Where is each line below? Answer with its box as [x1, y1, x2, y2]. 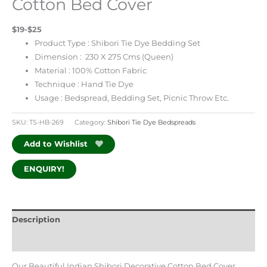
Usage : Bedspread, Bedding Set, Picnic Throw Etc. [35, 93, 229, 103]
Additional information [12, 236, 107, 246]
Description [12, 215, 60, 225]
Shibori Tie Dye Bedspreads [107, 118, 195, 127]
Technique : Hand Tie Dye [35, 79, 134, 89]
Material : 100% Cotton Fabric [35, 66, 147, 75]
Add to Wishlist [24, 139, 88, 148]
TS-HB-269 [29, 118, 64, 127]
